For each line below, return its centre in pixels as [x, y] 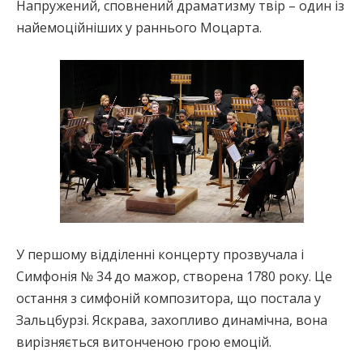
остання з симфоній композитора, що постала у [169, 298]
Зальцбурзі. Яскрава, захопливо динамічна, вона [172, 320]
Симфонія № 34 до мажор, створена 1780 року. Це [174, 276]
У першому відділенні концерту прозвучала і [160, 254]
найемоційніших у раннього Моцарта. [139, 27]
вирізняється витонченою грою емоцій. [144, 342]
